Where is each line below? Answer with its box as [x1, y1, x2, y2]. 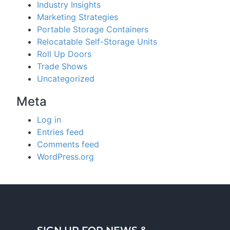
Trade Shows [37, 61, 87, 71]
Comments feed [37, 139, 99, 149]
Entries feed [37, 127, 84, 137]
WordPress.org [37, 151, 94, 162]
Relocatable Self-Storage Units [37, 36, 157, 47]
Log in [37, 114, 61, 125]
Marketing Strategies [37, 12, 118, 22]
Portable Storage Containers [37, 24, 148, 34]
